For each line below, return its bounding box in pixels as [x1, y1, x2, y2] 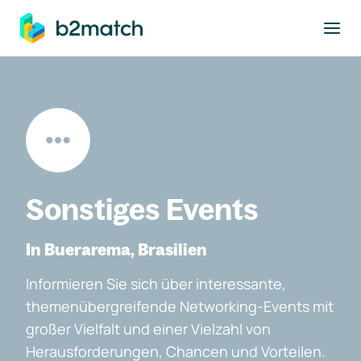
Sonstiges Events [26, 191, 259, 227]
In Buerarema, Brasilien [26, 239, 207, 259]
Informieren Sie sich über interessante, [26, 274, 286, 293]
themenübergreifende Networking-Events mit [26, 297, 334, 316]
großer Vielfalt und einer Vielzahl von [26, 319, 271, 338]
